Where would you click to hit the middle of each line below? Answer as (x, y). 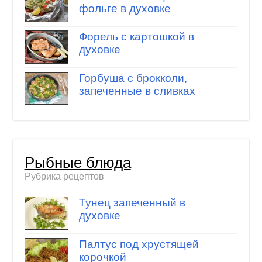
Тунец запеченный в (132, 203)
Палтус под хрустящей (139, 244)
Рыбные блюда (77, 162)
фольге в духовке (125, 8)
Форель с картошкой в (136, 37)
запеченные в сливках (137, 91)
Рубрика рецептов (64, 176)
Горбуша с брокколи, (133, 78)
